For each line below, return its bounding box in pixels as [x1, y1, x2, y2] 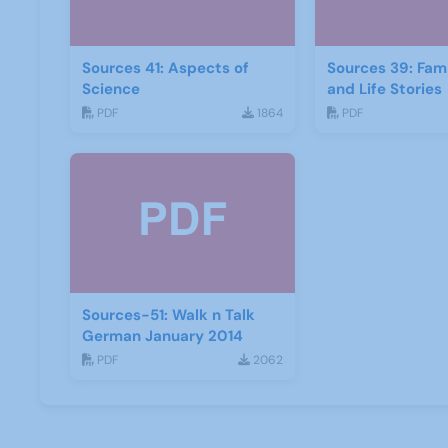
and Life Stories [326, 79, 442, 99]
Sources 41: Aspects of [82, 58, 249, 78]
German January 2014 [82, 326, 243, 346]
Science [82, 79, 140, 99]
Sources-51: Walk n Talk [82, 305, 255, 325]
